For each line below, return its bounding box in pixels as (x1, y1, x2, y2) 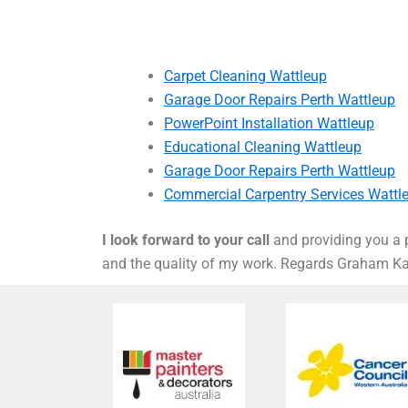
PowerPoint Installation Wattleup (164, 115, 374, 133)
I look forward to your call (102, 231, 270, 250)
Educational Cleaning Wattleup (164, 138, 362, 157)
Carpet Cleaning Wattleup (164, 67, 327, 86)
